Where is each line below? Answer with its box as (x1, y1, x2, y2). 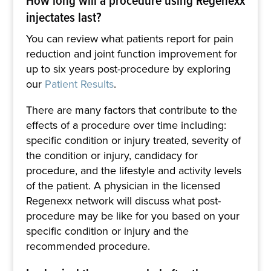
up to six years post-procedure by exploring (25, 60, 230, 77)
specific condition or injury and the (25, 223, 189, 239)
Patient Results (44, 76, 114, 92)
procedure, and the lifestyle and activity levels (25, 162, 241, 178)
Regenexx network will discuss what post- (25, 192, 221, 209)
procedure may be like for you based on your (25, 207, 240, 224)
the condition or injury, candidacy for (25, 147, 198, 163)
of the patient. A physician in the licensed (25, 177, 220, 194)
